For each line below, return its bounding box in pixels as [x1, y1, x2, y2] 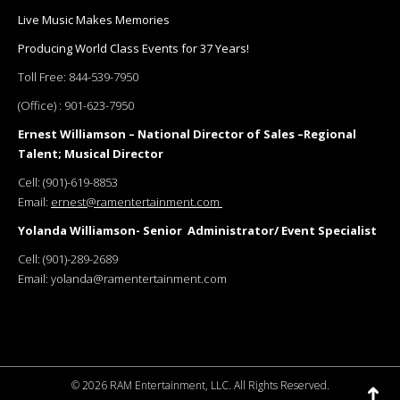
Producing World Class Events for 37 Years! [18, 40, 249, 57]
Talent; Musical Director [18, 146, 163, 162]
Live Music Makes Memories [18, 12, 170, 29]
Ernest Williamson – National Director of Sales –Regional [18, 126, 356, 143]
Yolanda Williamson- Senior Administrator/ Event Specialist [18, 222, 377, 239]
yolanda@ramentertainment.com [51, 271, 227, 287]
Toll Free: [18, 69, 69, 86]
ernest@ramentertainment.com [51, 194, 220, 211]
